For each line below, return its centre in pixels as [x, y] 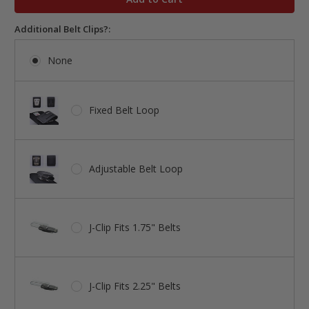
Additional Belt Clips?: [62, 29]
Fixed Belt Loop [124, 110]
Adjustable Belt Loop [136, 169]
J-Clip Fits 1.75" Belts [134, 228]
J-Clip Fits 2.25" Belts [134, 286]
